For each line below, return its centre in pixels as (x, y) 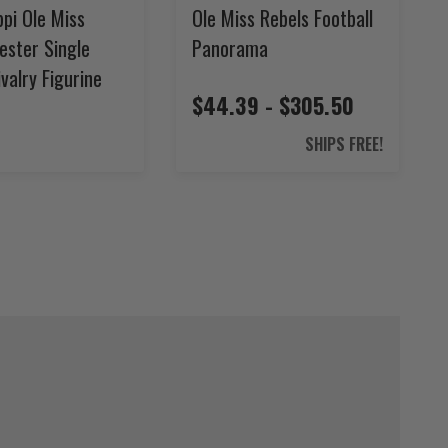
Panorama (230, 47)
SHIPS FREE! (344, 143)
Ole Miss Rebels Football (282, 17)
